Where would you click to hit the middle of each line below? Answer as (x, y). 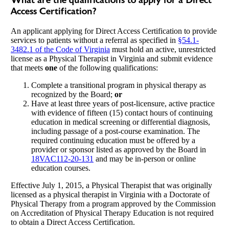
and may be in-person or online (144, 158)
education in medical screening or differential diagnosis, (120, 122)
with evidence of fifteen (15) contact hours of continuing (122, 112)
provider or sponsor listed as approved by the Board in (118, 149)
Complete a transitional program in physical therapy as (118, 85)
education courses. (61, 168)
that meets (28, 67)
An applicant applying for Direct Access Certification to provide (113, 31)
